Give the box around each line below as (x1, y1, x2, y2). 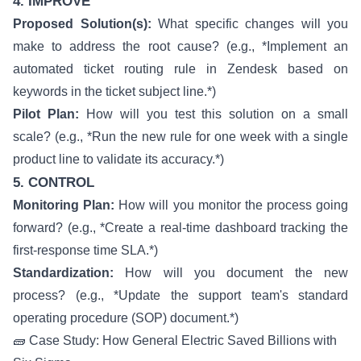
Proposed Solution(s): (13, 17, 151, 31)
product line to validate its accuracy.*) (13, 152, 224, 166)
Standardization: (13, 266, 114, 280)
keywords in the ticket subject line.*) (13, 85, 216, 98)
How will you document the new (114, 266, 348, 280)
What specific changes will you (151, 17, 348, 31)
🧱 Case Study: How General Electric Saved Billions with (13, 334, 337, 347)
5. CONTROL (13, 175, 94, 190)
